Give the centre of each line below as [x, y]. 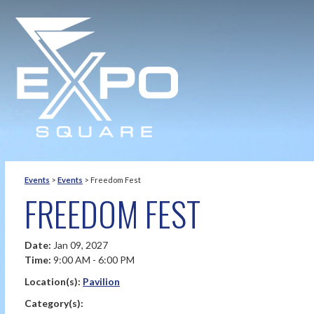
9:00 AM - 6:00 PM [94, 260]
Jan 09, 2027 [81, 245]
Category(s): [54, 303]
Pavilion [101, 281]
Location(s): [54, 281]
